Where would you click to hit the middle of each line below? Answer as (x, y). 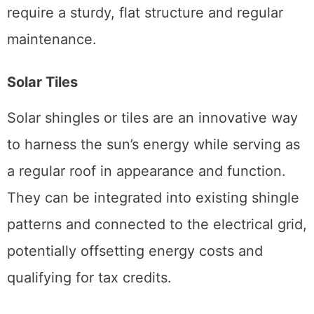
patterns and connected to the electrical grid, (157, 225)
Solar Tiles (42, 82)
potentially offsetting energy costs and (135, 251)
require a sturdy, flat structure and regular (145, 13)
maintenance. (52, 40)
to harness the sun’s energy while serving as (153, 145)
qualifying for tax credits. (89, 278)
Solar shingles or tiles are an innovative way (152, 118)
